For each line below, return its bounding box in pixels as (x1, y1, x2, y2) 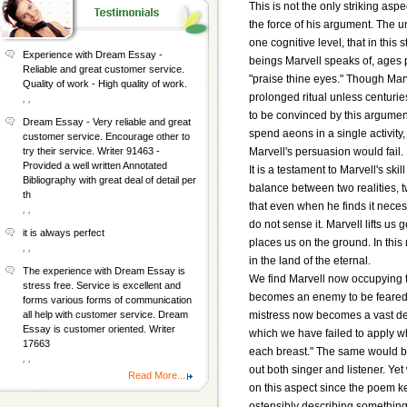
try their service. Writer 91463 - (23, 145, 160, 156)
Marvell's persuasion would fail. (249, 144, 403, 158)
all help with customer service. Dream (23, 309, 188, 320)
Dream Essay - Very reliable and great (23, 116, 191, 127)
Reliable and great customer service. (23, 64, 184, 74)
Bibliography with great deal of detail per (23, 174, 196, 185)
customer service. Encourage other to (23, 131, 190, 142)
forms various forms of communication (23, 294, 192, 305)
